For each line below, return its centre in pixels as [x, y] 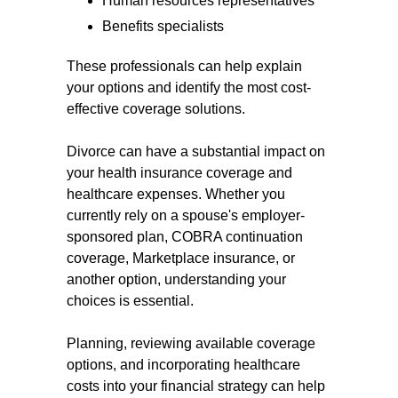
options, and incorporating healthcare [183, 365]
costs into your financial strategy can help [196, 386]
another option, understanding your [176, 279]
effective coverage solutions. [156, 109]
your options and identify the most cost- [189, 88]
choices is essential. [130, 301]
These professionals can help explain [184, 66]
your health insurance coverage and [179, 173]
